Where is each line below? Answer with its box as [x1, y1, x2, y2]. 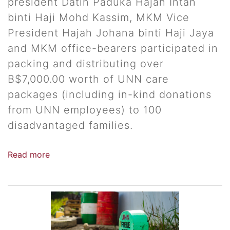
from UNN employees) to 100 [8, 104, 162, 117]
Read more [8, 149, 50, 160]
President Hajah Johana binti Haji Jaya [8, 27, 214, 40]
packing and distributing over [8, 57, 164, 70]
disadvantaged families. [8, 119, 133, 132]
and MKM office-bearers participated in [8, 42, 218, 55]
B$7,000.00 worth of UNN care [8, 73, 169, 86]
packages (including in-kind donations [8, 88, 212, 101]
